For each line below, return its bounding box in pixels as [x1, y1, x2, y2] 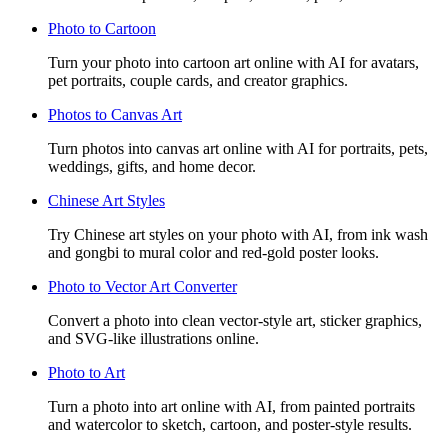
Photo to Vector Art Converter [48, 277, 237, 295]
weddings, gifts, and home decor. [48, 157, 256, 175]
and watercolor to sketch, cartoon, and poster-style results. [48, 415, 412, 433]
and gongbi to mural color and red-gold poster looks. [48, 243, 379, 261]
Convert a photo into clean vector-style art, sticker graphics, [48, 311, 422, 329]
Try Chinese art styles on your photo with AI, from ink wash [48, 225, 428, 243]
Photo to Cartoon [48, 19, 156, 37]
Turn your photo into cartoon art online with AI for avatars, [48, 53, 419, 71]
